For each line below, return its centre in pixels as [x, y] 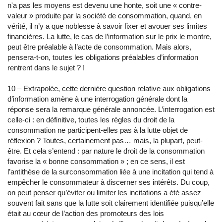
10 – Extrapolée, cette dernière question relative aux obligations [109, 88]
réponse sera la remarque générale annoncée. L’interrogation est [111, 109]
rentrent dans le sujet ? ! [46, 68]
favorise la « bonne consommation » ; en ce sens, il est [96, 161]
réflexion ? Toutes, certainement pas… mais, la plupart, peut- [105, 140]
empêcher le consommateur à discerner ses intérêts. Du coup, [109, 182]
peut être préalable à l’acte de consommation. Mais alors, [99, 47]
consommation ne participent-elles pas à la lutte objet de [98, 130]
